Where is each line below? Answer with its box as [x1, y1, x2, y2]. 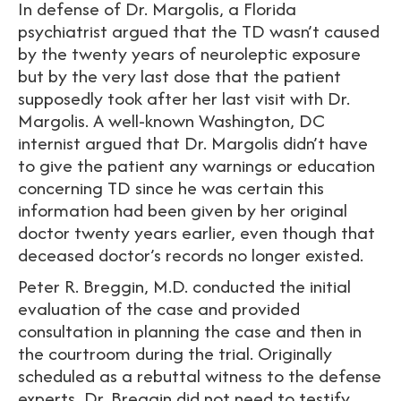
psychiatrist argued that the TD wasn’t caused [18, 18, 380, 44]
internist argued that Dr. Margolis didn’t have [18, 130, 368, 156]
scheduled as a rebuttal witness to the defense [18, 363, 381, 388]
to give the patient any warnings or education [18, 152, 375, 178]
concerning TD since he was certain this [18, 175, 324, 200]
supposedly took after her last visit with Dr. [18, 85, 350, 111]
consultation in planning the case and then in [18, 318, 362, 344]
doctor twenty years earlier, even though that [18, 219, 375, 245]
